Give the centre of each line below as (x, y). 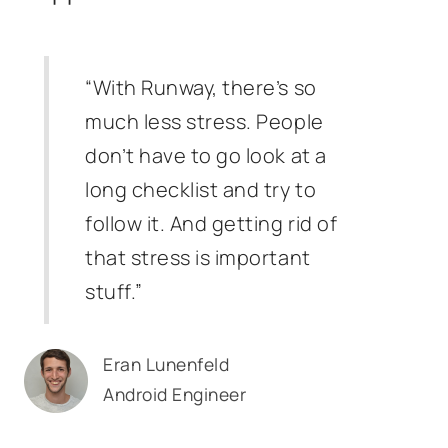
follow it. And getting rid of (211, 223)
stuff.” (114, 291)
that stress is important (198, 257)
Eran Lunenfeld (166, 364)
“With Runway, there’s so (201, 87)
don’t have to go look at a (206, 155)
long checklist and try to (201, 189)
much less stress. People (204, 121)
